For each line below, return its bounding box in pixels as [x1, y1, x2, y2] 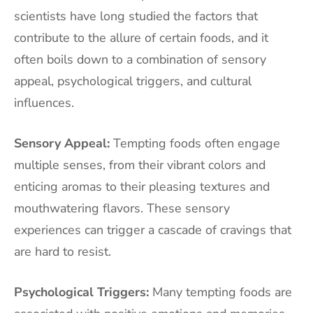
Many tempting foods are [149, 283, 292, 300]
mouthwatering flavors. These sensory [14, 199, 230, 217]
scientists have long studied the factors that [14, 7, 258, 24]
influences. [14, 94, 74, 111]
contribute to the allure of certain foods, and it [14, 29, 268, 46]
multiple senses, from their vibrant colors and [14, 156, 265, 173]
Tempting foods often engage [110, 134, 280, 152]
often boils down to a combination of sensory [14, 50, 266, 68]
